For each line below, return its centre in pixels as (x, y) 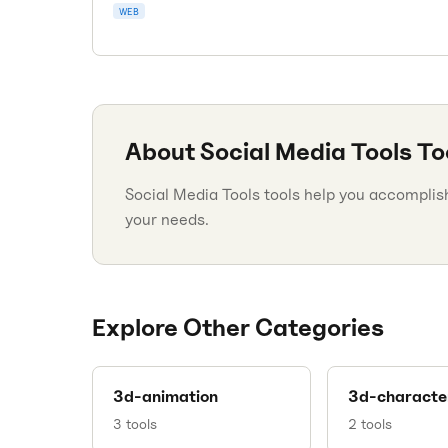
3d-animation (165, 396)
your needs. (167, 219)
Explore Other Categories (238, 327)
